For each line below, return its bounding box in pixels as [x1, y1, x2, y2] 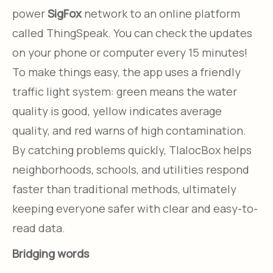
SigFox [45, 5, 82, 21]
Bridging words [12, 246, 89, 261]
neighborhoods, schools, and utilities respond [12, 161, 249, 177]
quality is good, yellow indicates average [12, 103, 222, 118]
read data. [12, 220, 65, 235]
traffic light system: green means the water [12, 83, 237, 99]
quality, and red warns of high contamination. [12, 122, 246, 138]
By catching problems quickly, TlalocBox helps [12, 142, 252, 157]
